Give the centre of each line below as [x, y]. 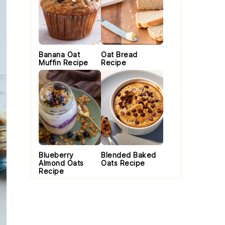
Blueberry [56, 155]
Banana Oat [59, 54]
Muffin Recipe [64, 63]
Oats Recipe [123, 163]
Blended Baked [129, 155]
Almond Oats [61, 163]
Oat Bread [119, 54]
